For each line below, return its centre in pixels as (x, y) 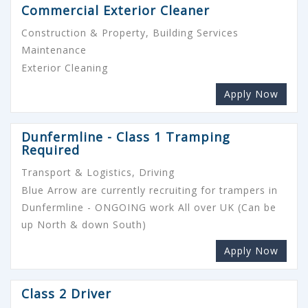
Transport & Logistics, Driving (98, 172)
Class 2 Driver (66, 293)
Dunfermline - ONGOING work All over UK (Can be (149, 207)
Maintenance (54, 49)
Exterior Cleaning (65, 67)
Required (51, 150)
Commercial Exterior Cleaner (115, 10)
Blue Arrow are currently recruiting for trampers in (150, 190)
